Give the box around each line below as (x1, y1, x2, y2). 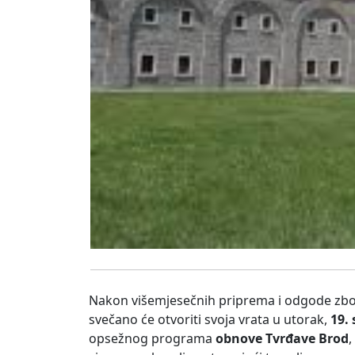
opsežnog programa (89, 330, 216, 348)
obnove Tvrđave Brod (216, 330, 349, 348)
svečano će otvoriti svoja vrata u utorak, (89, 311, 330, 329)
